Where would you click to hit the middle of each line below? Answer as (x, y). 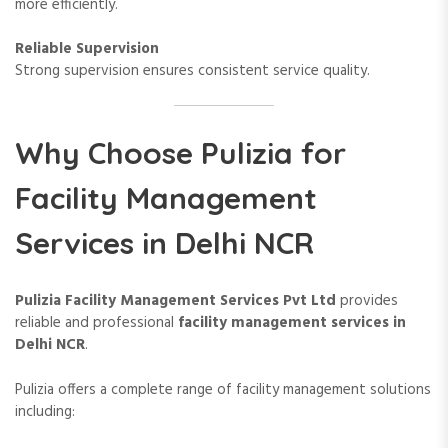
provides (367, 301)
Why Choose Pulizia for (180, 152)
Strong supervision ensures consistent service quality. (192, 71)
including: (45, 411)
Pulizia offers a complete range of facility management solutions (223, 389)
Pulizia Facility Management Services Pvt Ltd (175, 301)
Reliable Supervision (87, 49)
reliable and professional (96, 323)
